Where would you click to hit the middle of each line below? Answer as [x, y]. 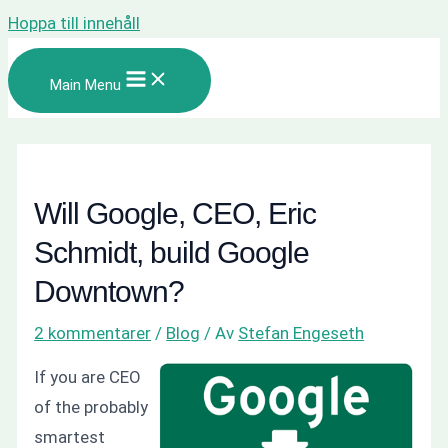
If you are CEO [88, 376]
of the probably [91, 406]
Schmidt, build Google [172, 252]
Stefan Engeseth [301, 332]
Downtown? [109, 291]
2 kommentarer [93, 332]
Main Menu [85, 85]
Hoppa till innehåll [74, 23]
